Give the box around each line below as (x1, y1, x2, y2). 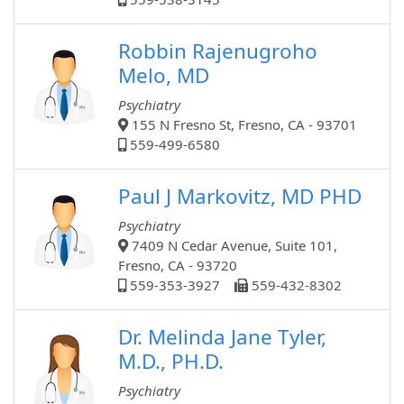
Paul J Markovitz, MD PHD (118, 182, 362, 211)
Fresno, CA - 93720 (118, 256, 237, 275)
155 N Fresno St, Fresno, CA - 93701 (128, 115, 357, 134)
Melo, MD (118, 61, 209, 90)
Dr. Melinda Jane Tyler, (118, 323, 326, 352)
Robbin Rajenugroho (118, 37, 317, 66)
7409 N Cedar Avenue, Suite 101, (128, 236, 337, 255)
